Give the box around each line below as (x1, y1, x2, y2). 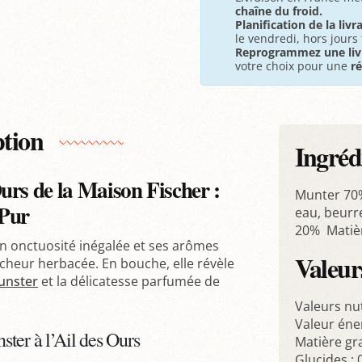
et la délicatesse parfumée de (38, 272, 220, 291)
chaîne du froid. (235, 3, 322, 19)
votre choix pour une (235, 58, 351, 74)
